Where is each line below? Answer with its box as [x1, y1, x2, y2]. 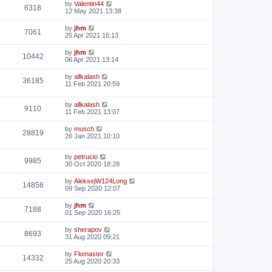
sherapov [74, 225, 102, 233]
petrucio [74, 152, 98, 160]
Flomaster [74, 250, 104, 257]
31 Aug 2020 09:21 [65, 233, 120, 240]
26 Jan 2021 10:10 [65, 132, 120, 140]
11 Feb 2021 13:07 [65, 108, 120, 116]
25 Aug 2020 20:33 [65, 257, 120, 265]
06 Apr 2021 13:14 [65, 56, 118, 64]
